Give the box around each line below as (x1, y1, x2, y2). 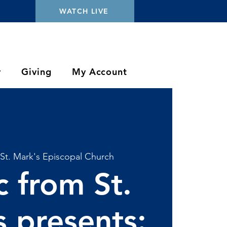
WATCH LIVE (59, 7, 109, 16)
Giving (21, 66, 52, 78)
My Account (71, 66, 127, 78)
